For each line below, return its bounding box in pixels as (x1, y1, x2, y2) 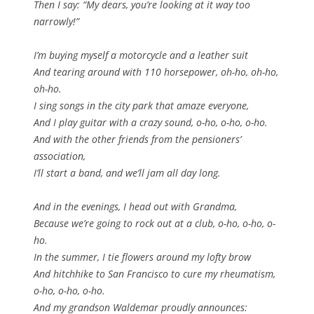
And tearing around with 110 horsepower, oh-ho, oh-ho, (34, 64, 278, 78)
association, (34, 149, 86, 163)
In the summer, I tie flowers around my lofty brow (34, 250, 251, 264)
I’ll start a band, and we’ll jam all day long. (34, 165, 221, 179)
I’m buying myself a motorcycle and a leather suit (34, 48, 248, 62)
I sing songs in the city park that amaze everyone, (34, 98, 249, 112)
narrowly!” (34, 14, 79, 28)
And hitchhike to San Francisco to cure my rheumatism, (34, 266, 275, 280)
